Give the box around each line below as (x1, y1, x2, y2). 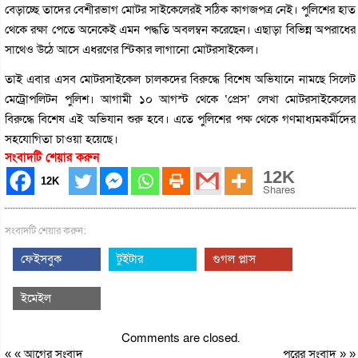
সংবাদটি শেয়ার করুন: (5, 223, 86, 238)
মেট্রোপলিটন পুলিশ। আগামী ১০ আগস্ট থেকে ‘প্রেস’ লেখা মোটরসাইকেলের (5, 90, 356, 107)
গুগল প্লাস (213, 250, 256, 267)
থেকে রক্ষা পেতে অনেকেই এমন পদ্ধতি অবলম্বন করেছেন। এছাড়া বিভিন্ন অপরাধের (5, 21, 356, 38)
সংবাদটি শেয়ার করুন (5, 149, 99, 165)
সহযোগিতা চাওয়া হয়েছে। (5, 130, 118, 147)
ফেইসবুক (21, 250, 62, 267)
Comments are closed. (121, 329, 240, 346)
